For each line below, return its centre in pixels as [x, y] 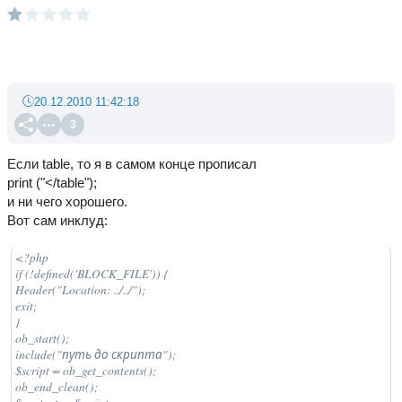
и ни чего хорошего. [67, 201]
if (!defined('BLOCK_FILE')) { [92, 274]
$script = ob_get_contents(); [86, 371]
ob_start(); [43, 338]
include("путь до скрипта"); [96, 354]
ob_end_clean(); [57, 387]
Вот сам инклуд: [57, 220]
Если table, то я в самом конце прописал [132, 164]
